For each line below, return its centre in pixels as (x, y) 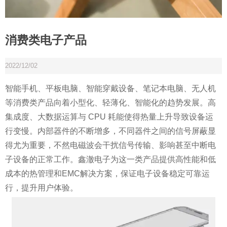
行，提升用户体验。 (42, 187)
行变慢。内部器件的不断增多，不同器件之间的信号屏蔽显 (110, 131)
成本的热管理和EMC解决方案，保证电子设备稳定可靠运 (107, 173)
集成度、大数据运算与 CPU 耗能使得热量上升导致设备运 (109, 117)
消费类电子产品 (46, 40)
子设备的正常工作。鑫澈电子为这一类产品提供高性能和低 (110, 159)
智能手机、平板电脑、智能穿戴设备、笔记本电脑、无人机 (110, 88)
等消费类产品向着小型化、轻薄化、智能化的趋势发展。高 (110, 102)
